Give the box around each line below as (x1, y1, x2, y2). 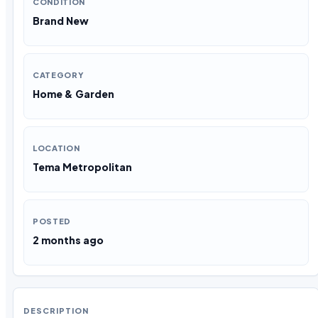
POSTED (33, 216, 71, 226)
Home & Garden (33, 87, 114, 100)
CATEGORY (33, 70, 84, 79)
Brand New (33, 13, 89, 27)
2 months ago (33, 233, 104, 246)
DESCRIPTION (23, 305, 89, 315)
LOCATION (33, 143, 80, 153)
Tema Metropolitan (33, 160, 132, 173)
